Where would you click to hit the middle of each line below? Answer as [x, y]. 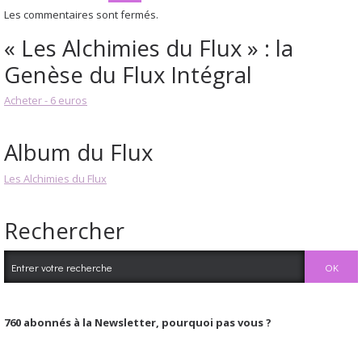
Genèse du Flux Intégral [128, 74]
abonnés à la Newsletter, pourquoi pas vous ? [146, 322]
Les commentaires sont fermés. [81, 14]
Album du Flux [78, 152]
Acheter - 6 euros [46, 100]
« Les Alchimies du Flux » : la [149, 47]
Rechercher [64, 231]
